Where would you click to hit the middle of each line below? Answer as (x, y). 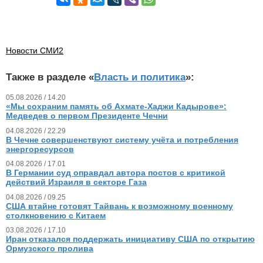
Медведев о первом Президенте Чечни (87, 116)
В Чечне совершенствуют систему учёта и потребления (122, 139)
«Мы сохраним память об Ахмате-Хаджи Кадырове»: (116, 107)
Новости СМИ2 (35, 50)
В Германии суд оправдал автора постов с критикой (116, 173)
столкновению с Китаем (56, 215)
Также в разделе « (50, 77)
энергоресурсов (40, 149)
